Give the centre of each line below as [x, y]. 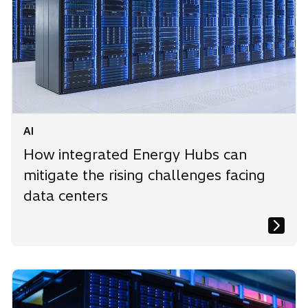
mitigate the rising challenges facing [144, 175]
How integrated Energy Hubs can [135, 154]
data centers [66, 195]
